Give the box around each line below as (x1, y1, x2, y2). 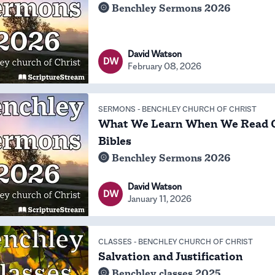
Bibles (98, 134, 131, 149)
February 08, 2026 (128, 60, 201, 72)
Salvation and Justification (98, 249, 243, 264)
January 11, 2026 (128, 193, 192, 204)
